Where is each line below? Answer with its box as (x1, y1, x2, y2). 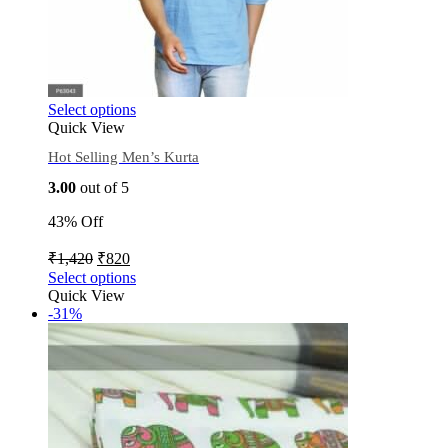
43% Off (48, 212, 103, 230)
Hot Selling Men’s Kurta (48, 149, 199, 166)
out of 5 (76, 178, 129, 196)
